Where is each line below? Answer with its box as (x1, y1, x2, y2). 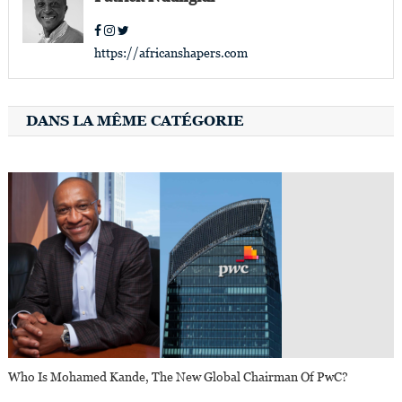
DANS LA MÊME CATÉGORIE (25, 112, 244, 130)
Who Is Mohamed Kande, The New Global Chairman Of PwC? (8, 370, 349, 385)
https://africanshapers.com (93, 46, 248, 61)
